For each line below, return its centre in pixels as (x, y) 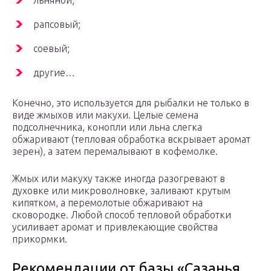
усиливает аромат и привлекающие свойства (115, 227)
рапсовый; (57, 24)
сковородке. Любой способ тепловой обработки (122, 215)
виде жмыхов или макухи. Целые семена (105, 115)
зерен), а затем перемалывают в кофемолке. (115, 152)
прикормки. (40, 239)
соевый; (51, 49)
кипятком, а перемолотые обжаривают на (107, 203)
